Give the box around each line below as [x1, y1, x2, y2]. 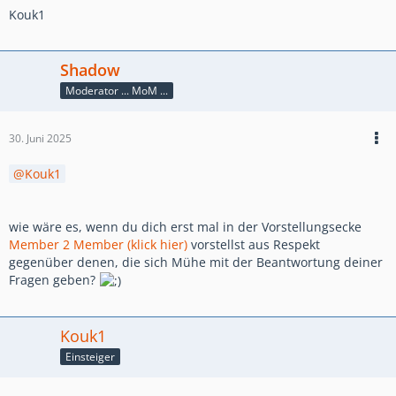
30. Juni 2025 [9, 130, 72, 146]
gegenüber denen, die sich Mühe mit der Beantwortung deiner [9, 253, 383, 270]
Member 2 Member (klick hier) [9, 235, 187, 253]
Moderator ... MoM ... [65, 82, 168, 98]
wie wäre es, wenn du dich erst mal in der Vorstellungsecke [9, 217, 362, 235]
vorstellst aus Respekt [187, 235, 320, 253]
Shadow [60, 58, 120, 80]
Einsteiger [65, 348, 115, 364]
